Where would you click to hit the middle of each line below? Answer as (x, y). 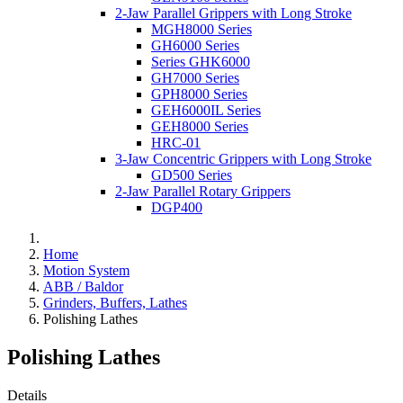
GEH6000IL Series (206, 110)
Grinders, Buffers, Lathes (115, 302)
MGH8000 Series (201, 29)
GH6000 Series (195, 45)
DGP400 (177, 207)
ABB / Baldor (83, 286)
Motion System (86, 270)
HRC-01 (176, 142)
